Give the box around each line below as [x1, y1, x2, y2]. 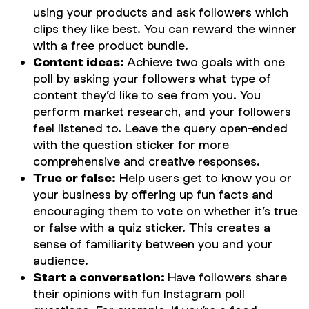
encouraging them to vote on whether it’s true [33, 203, 297, 218]
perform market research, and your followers [33, 104, 291, 119]
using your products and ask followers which [33, 5, 288, 19]
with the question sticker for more [33, 137, 229, 152]
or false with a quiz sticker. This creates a [33, 220, 270, 235]
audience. [33, 253, 88, 268]
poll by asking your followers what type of [33, 71, 271, 86]
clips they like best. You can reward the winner [33, 21, 297, 36]
